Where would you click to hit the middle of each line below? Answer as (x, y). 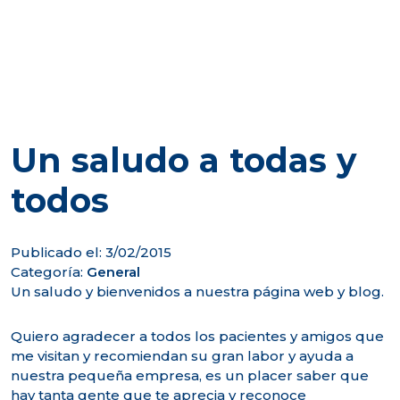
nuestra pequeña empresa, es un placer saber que (190, 376)
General (113, 272)
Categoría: (49, 272)
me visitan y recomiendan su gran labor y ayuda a (182, 356)
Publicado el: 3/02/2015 (91, 253)
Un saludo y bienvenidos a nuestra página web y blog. (197, 292)
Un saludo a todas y (183, 161)
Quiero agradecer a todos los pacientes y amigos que (197, 337)
